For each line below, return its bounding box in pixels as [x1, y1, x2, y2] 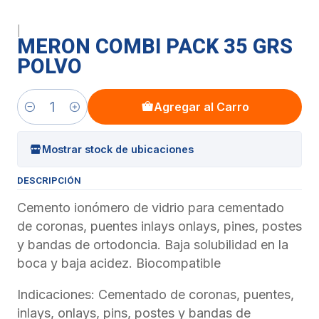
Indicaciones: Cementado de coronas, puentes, [17, 287, 294, 302]
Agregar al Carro [153, 100, 249, 114]
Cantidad [17, 108, 60, 121]
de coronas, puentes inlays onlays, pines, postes [17, 219, 302, 234]
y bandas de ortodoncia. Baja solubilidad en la [17, 237, 288, 252]
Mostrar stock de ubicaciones [42, 142, 194, 155]
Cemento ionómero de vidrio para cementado [17, 200, 284, 215]
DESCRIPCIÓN [17, 174, 81, 186]
